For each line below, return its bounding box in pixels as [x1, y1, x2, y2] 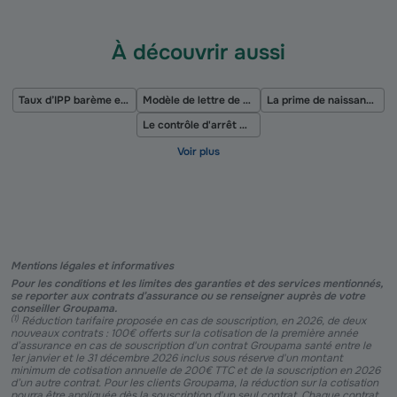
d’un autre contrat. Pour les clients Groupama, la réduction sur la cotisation [11, 376, 378, 390]
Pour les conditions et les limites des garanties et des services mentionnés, [11, 276, 383, 291]
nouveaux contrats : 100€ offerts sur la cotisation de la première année [11, 326, 358, 340]
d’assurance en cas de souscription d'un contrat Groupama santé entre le [11, 339, 371, 353]
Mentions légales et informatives [11, 259, 174, 273]
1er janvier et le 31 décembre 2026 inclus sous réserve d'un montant [11, 351, 343, 365]
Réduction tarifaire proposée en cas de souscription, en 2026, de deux [21, 314, 366, 328]
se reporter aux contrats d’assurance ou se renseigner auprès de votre [11, 289, 365, 303]
